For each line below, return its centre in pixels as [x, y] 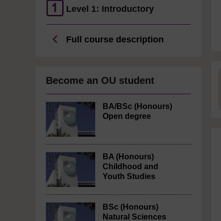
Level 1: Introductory [110, 9]
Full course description [114, 39]
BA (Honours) [128, 157]
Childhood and [130, 166]
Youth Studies [129, 176]
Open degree [127, 116]
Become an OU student [100, 80]
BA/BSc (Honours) [137, 106]
